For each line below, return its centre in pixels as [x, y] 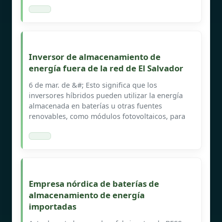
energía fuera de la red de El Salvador [106, 68]
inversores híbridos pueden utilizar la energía [106, 95]
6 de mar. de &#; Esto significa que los [93, 85]
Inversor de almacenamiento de [95, 56]
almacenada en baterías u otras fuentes [95, 106]
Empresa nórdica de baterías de [94, 183]
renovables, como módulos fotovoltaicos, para [107, 116]
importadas [53, 206]
